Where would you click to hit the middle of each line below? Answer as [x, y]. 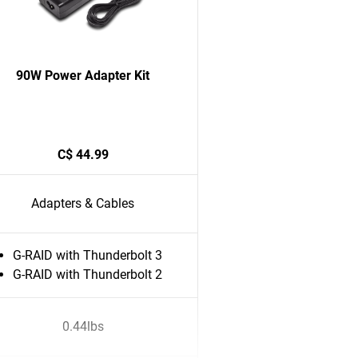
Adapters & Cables [83, 203]
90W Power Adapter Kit [83, 76]
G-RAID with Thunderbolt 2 [88, 274]
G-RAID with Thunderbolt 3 [88, 255]
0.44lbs [83, 326]
